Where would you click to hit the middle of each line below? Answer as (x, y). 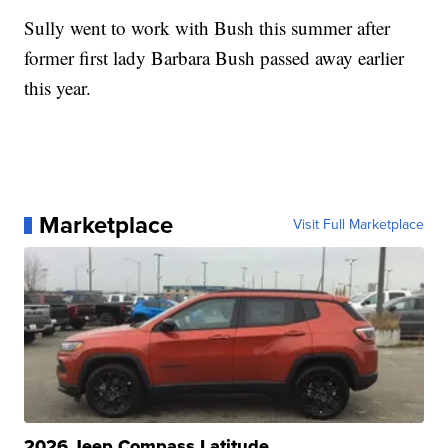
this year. (58, 88)
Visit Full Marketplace (358, 225)
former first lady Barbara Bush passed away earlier (214, 58)
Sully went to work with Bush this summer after (207, 28)
